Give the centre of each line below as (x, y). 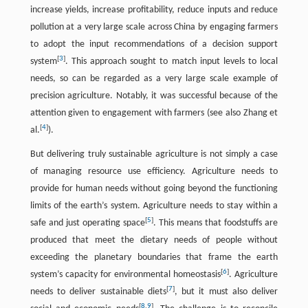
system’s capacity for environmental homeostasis (125, 275)
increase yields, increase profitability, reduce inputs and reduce (154, 10)
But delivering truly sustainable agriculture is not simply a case (154, 155)
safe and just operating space (87, 223)
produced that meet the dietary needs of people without (154, 241)
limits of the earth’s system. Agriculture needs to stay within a (154, 206)
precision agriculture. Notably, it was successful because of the (154, 96)
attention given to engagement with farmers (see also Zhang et (154, 113)
